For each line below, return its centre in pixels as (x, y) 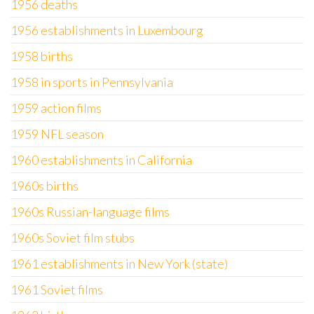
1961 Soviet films (57, 289)
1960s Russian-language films (90, 212)
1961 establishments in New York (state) (119, 264)
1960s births (45, 186)
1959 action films (56, 108)
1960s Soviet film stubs (73, 238)
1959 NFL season (57, 134)
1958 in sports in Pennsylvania (92, 82)
